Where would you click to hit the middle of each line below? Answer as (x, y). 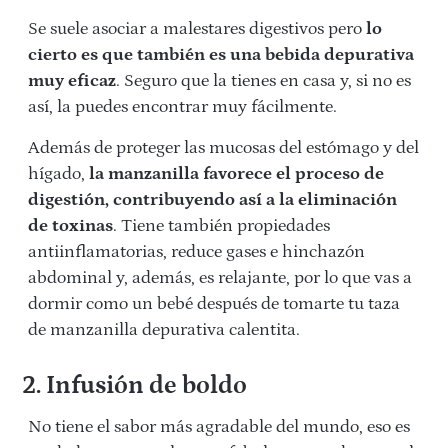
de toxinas (70, 226)
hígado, (58, 174)
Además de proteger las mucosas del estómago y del (223, 148)
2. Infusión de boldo (134, 386)
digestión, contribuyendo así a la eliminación (212, 200)
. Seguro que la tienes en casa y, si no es (263, 81)
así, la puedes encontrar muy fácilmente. (182, 107)
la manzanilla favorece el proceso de (236, 174)
